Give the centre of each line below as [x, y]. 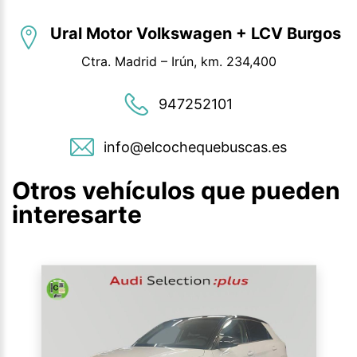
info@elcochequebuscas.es [195, 147]
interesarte [77, 215]
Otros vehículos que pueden [176, 191]
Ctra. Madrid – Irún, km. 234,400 [178, 62]
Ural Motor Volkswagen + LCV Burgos [195, 34]
